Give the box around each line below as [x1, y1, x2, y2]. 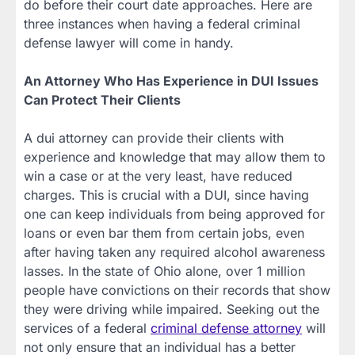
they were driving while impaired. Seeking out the [24, 301, 319, 318]
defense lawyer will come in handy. [24, 35, 234, 52]
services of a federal [24, 320, 151, 337]
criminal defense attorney [151, 320, 302, 337]
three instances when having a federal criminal [24, 16, 300, 32]
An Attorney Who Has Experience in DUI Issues [24, 73, 319, 90]
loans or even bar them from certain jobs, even [24, 225, 304, 242]
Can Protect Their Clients [24, 92, 181, 109]
